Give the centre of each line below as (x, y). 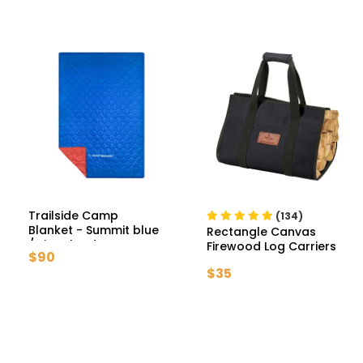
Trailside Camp (73, 216)
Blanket (51, 231)
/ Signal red (62, 245)
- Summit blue (117, 231)
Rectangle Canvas (261, 232)
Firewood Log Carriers (271, 247)
